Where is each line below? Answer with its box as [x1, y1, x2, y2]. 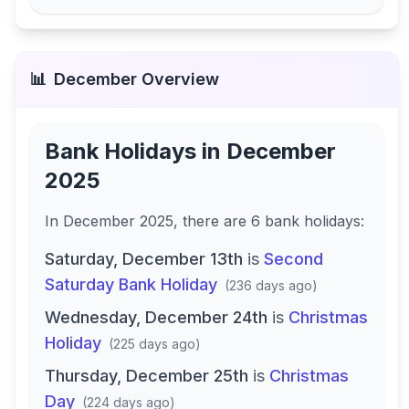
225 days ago [113, 336, 195, 351]
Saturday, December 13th [45, 249, 243, 268]
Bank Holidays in [45, 138, 226, 164]
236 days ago [229, 278, 312, 293]
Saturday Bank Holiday [45, 275, 217, 294]
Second [264, 249, 323, 268]
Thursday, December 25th [45, 366, 248, 385]
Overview [137, 69, 219, 89]
